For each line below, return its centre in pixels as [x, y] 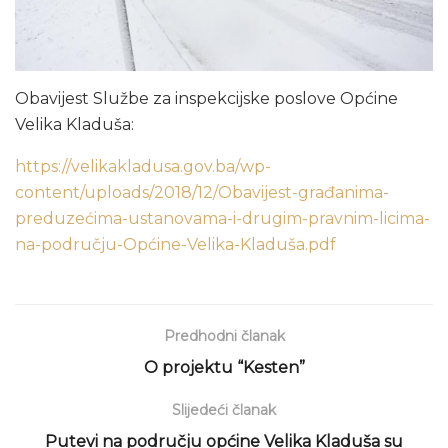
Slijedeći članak [224, 409]
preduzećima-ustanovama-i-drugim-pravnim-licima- [222, 218]
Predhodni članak [224, 335]
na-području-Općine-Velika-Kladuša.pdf [175, 244]
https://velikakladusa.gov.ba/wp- [143, 166]
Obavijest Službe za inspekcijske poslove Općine [206, 98]
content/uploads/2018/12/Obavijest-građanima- [202, 192]
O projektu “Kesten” [224, 367]
